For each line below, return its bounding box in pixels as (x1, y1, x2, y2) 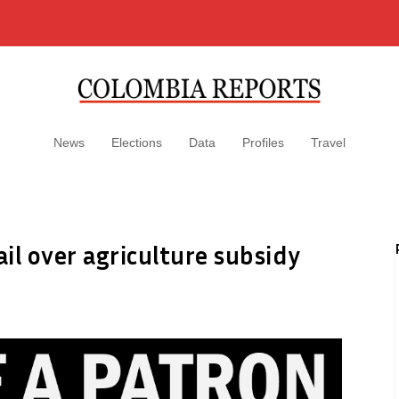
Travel (311, 135, 346, 150)
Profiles (242, 135, 284, 150)
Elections (111, 135, 162, 150)
